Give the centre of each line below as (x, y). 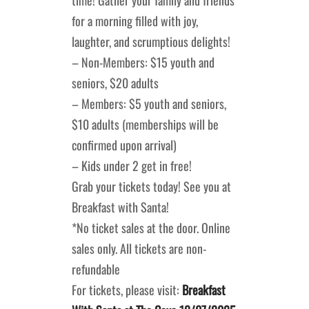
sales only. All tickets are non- (139, 248)
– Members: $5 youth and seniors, (149, 103)
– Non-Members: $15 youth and (143, 62)
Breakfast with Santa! (120, 207)
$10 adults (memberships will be (145, 124)
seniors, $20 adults (115, 82)
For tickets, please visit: (127, 289)
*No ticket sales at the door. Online (151, 227)
